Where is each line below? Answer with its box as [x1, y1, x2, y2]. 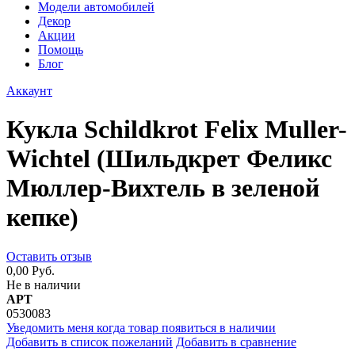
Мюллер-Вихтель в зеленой [6, 174, 319, 203]
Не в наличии [6, 277, 81, 292]
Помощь [38, 43, 83, 56]
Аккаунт [6, 84, 52, 97]
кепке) [6, 203, 78, 232]
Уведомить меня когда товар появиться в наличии [6, 320, 276, 334]
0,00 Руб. [6, 263, 55, 277]
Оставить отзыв [6, 249, 92, 263]
